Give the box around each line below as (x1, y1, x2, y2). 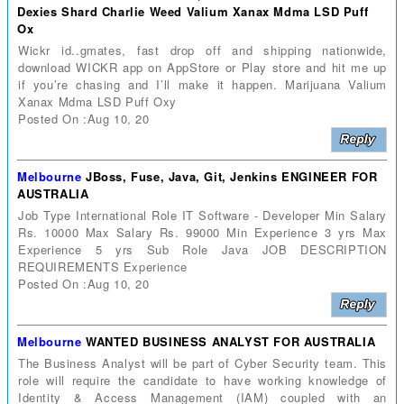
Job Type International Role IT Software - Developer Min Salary (18, 206, 387, 224)
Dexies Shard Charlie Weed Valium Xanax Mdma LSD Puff (17, 2, 369, 20)
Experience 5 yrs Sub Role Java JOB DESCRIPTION (18, 240, 387, 258)
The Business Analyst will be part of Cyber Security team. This (18, 353, 387, 372)
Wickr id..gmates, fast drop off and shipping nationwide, (18, 41, 387, 59)
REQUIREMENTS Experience (18, 257, 188, 275)
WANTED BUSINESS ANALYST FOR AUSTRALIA (86, 332, 376, 350)
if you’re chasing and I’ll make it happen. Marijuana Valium (18, 75, 387, 93)
